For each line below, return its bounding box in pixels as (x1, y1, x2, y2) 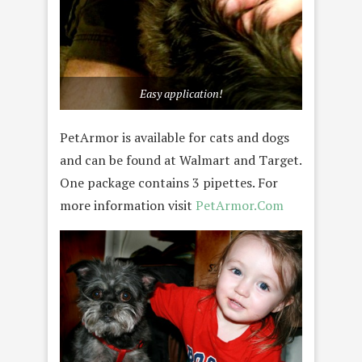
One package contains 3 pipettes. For (60, 174, 278, 192)
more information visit (60, 196, 196, 215)
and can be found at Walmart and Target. (60, 151, 301, 170)
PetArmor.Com (196, 196, 284, 215)
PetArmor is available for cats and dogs (60, 128, 289, 147)
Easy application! (139, 86, 223, 102)
